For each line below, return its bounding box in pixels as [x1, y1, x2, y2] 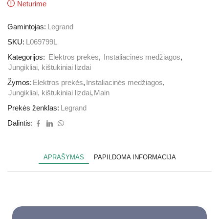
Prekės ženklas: [7, 104, 59, 112]
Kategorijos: [7, 53, 47, 62]
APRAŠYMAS [43, 153, 84, 161]
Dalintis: [7, 119, 33, 128]
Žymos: [7, 79, 32, 87]
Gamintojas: [7, 23, 46, 31]
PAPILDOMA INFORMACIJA [93, 153, 176, 161]
